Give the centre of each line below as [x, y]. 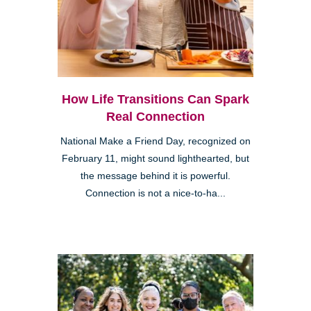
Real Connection [155, 117]
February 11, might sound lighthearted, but [155, 159]
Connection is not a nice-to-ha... [155, 194]
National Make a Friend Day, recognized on [155, 142]
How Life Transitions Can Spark [155, 100]
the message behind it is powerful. [155, 176]
